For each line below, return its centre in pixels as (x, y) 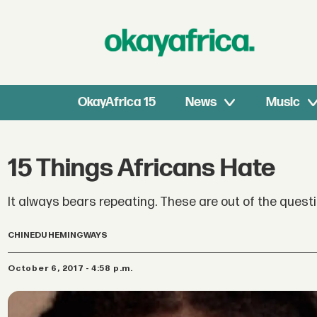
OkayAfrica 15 (117, 102)
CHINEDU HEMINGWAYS (58, 236)
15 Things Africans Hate (142, 169)
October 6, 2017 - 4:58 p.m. (74, 268)
